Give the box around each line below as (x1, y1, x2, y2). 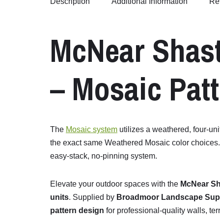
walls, (187, 206, 209, 215)
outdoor (96, 180, 124, 189)
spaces (124, 180, 151, 189)
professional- (117, 206, 162, 215)
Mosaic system (66, 125, 117, 134)
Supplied (73, 193, 106, 202)
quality (162, 206, 187, 215)
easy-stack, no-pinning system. (50, 152, 157, 161)
